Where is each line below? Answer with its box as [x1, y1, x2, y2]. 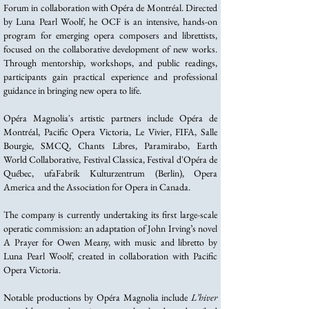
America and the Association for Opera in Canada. [3, 181, 190, 193]
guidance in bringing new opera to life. [3, 84, 141, 97]
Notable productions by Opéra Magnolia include [3, 291, 191, 303]
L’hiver [191, 291, 217, 303]
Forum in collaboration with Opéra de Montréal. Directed [3, 1, 217, 14]
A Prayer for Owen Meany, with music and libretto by [3, 236, 217, 248]
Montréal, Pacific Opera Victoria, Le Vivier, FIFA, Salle [3, 126, 217, 138]
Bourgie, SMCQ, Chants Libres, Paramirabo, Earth [3, 139, 217, 152]
